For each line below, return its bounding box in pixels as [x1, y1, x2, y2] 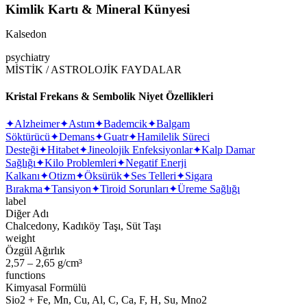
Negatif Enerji [125, 157, 186, 169]
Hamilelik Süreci [137, 131, 210, 143]
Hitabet [47, 144, 79, 156]
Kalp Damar [201, 144, 255, 156]
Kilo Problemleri [45, 157, 116, 169]
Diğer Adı [5, 208, 49, 220]
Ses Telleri [131, 170, 176, 182]
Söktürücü [5, 131, 50, 143]
